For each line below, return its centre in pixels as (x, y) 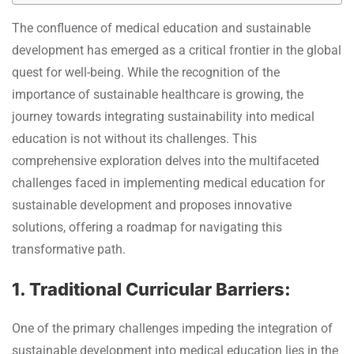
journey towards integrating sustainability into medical (163, 116)
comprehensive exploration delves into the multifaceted (166, 160)
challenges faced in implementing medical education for (168, 183)
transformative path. (69, 249)
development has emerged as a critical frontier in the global (177, 50)
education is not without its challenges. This (134, 138)
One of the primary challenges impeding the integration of (172, 328)
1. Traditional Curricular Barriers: (151, 289)
